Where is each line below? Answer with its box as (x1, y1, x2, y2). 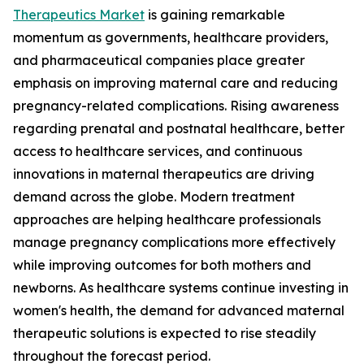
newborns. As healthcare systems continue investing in (13, 279, 349, 296)
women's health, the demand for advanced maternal (13, 302, 344, 318)
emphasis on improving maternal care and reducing (13, 75, 338, 91)
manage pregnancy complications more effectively (13, 234, 336, 250)
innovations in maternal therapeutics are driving (13, 166, 314, 182)
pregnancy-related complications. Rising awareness (13, 97, 339, 114)
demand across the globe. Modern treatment (13, 188, 295, 205)
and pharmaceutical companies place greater (13, 52, 305, 68)
